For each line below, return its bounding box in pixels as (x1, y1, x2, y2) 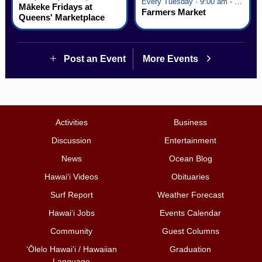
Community (50, 226, 93, 236)
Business (174, 118, 207, 127)
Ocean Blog (168, 154, 212, 164)
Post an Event (61, 53, 126, 64)
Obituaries (171, 172, 209, 182)
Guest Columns (161, 226, 219, 236)
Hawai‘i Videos (44, 172, 99, 182)
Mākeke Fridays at (18, 1, 92, 12)
